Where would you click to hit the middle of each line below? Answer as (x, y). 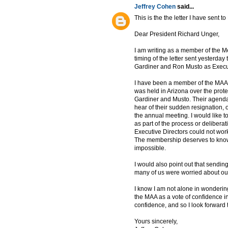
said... (185, 7)
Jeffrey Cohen (155, 7)
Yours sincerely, (156, 222)
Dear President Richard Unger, (177, 34)
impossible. (150, 148)
